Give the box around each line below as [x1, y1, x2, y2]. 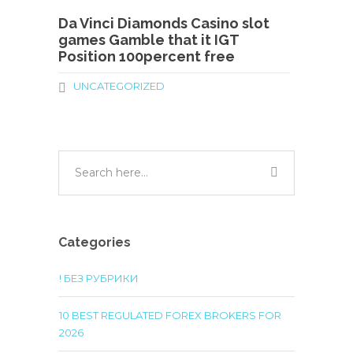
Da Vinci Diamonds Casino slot [58, 15, 269, 32]
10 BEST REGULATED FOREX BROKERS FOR [59, 309, 281, 321]
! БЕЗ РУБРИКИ [59, 272, 139, 284]
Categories [58, 235, 131, 250]
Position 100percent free [58, 48, 235, 65]
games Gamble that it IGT [58, 32, 239, 48]
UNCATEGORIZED [73, 80, 165, 92]
